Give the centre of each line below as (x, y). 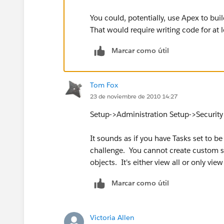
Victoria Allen (112, 217)
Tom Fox (104, 85)
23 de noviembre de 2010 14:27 (134, 96)
